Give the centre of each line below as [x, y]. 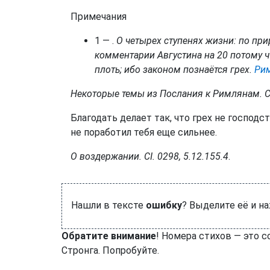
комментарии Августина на [156, 55]
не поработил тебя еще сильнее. [144, 132]
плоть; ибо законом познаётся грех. [173, 69]
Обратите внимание [109, 236]
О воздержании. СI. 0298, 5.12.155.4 [149, 156]
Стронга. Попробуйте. [110, 250]
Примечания [99, 16]
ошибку [164, 205]
